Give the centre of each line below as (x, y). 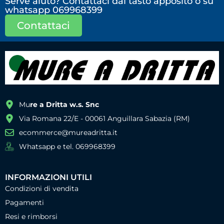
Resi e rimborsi (31, 216)
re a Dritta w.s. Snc (64, 104)
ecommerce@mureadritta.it (68, 132)
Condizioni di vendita (42, 188)
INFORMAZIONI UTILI (48, 177)
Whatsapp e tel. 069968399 (67, 146)
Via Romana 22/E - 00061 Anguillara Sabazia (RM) (104, 118)
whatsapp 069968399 (54, 10)
